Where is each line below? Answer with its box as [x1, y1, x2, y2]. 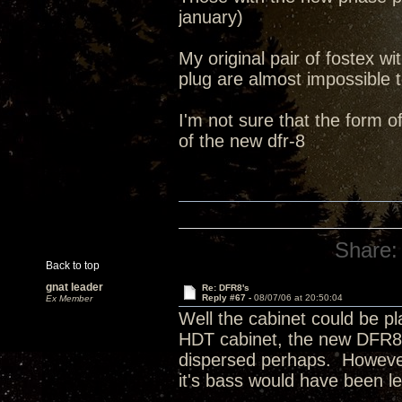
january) [179, 7, 243, 27]
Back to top [46, 259, 100, 272]
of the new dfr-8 [179, 131, 305, 151]
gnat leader [46, 281, 103, 293]
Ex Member [46, 293, 92, 303]
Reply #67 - [201, 293, 254, 302]
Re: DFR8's [201, 283, 249, 293]
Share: [335, 238, 398, 262]
